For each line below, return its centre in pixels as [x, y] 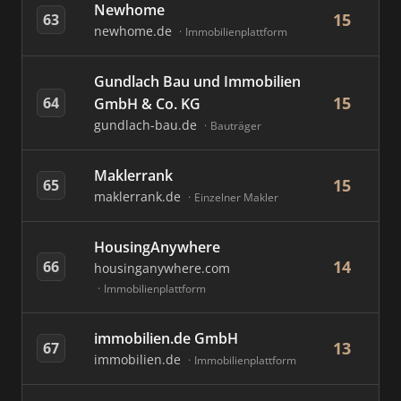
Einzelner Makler [236, 197]
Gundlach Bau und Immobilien [197, 81]
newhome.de [135, 31]
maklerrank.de [139, 196]
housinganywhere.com [162, 268]
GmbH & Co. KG [147, 104]
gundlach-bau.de [147, 125]
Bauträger [236, 126]
